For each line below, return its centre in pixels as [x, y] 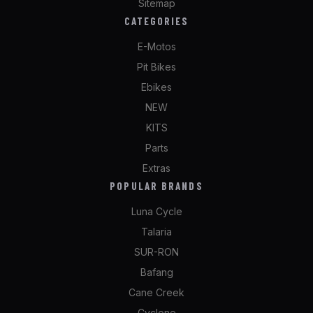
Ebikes [156, 87]
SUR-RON [156, 252]
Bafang [156, 272]
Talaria [156, 231]
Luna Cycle [156, 211]
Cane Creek [156, 292]
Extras [156, 168]
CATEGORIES [156, 21]
